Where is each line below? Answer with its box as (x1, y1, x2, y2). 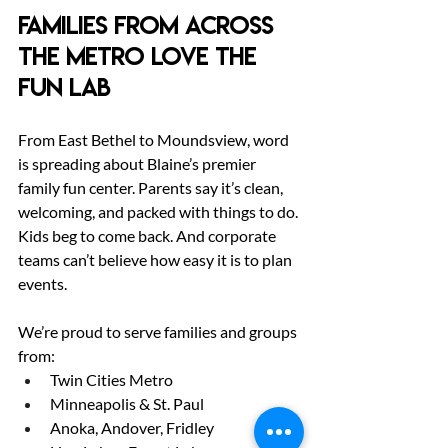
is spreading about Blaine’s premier (18, 154, 259, 174)
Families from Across (18, 11, 280, 42)
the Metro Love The (18, 42, 263, 73)
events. (18, 274, 67, 294)
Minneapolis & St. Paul (50, 394, 204, 414)
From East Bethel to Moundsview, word (18, 130, 292, 150)
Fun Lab (18, 73, 110, 104)
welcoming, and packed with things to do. (18, 202, 301, 222)
